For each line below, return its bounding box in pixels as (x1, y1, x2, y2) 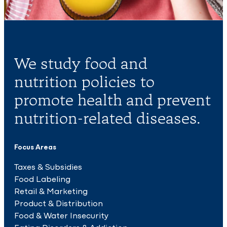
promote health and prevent (14, 90, 211, 109)
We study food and (14, 53, 147, 73)
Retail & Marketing (14, 185, 88, 197)
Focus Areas (14, 141, 56, 152)
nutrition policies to (14, 71, 155, 91)
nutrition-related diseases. (14, 108, 201, 128)
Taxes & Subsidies (14, 161, 82, 172)
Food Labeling (14, 173, 70, 184)
